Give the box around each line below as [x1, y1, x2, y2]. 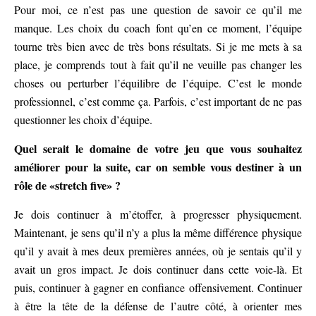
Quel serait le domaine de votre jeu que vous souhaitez [14, 140, 302, 157]
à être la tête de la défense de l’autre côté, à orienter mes [14, 298, 302, 314]
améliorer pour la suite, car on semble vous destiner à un [14, 159, 302, 176]
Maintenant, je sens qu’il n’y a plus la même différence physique [14, 225, 302, 241]
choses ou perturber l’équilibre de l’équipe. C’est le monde [14, 75, 302, 91]
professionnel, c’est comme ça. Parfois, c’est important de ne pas [14, 94, 302, 109]
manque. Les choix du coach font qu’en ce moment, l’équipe [14, 20, 302, 36]
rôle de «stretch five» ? [14, 177, 121, 194]
